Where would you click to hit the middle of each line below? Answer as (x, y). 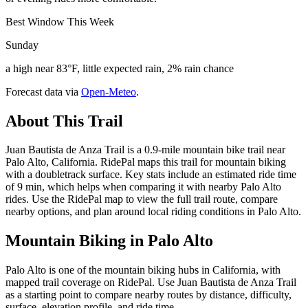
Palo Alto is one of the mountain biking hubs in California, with (143, 270)
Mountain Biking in (77, 241)
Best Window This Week (60, 21)
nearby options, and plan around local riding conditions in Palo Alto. (153, 212)
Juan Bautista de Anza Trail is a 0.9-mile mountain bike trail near (145, 150)
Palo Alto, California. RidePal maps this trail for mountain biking (146, 162)
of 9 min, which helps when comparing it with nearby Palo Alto (143, 187)
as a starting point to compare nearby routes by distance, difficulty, (148, 295)
